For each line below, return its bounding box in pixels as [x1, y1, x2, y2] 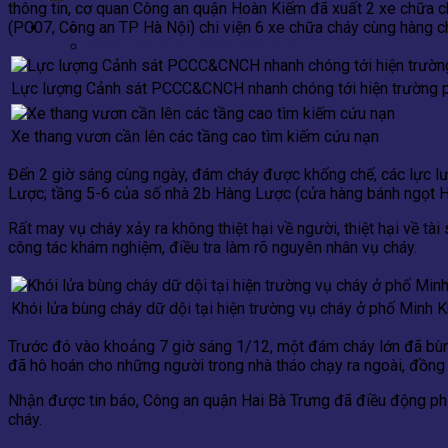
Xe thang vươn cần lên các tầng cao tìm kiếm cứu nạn [11, 127, 379, 147]
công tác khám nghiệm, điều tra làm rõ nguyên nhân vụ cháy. [8, 238, 417, 258]
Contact [88, 18, 148, 37]
